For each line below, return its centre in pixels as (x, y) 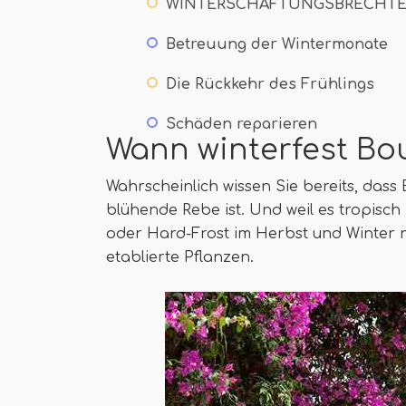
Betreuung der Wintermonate (277, 44)
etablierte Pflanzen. (180, 257)
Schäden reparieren (242, 124)
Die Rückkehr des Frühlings (270, 84)
